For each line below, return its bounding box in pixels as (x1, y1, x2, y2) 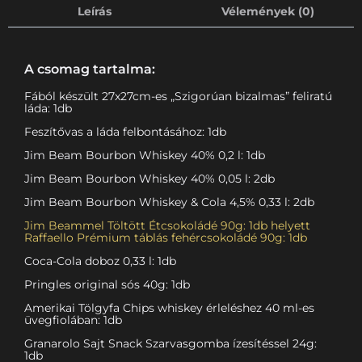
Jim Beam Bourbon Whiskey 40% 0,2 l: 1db (24, 147, 265, 162)
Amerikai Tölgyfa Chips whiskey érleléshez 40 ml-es (24, 300, 314, 315)
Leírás (78, 4, 112, 19)
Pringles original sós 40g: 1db (24, 276, 190, 292)
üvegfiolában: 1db (24, 312, 122, 327)
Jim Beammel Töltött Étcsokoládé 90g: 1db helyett (24, 217, 310, 233)
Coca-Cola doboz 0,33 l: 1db (24, 253, 176, 268)
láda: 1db (24, 100, 72, 116)
